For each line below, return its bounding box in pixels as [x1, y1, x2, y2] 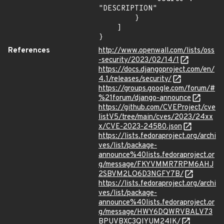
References [8, 46, 50, 55]
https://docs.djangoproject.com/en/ [98, 65, 214, 74]
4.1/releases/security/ [98, 74, 171, 84]
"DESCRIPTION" [98, 4, 157, 13]
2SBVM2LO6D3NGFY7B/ [98, 169, 183, 179]
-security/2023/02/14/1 [98, 55, 179, 65]
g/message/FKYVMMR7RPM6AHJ [98, 160, 213, 169]
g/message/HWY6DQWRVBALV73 [98, 207, 212, 217]
